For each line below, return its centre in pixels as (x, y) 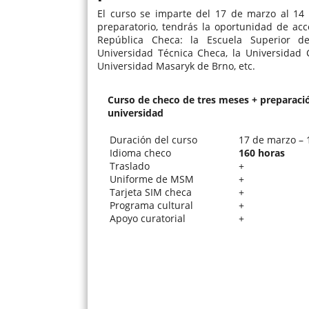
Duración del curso (153, 139)
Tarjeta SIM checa (151, 192)
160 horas (262, 152)
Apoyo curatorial (148, 218)
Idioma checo (140, 152)
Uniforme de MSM (152, 179)
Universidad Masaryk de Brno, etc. (176, 66)
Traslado (130, 166)
